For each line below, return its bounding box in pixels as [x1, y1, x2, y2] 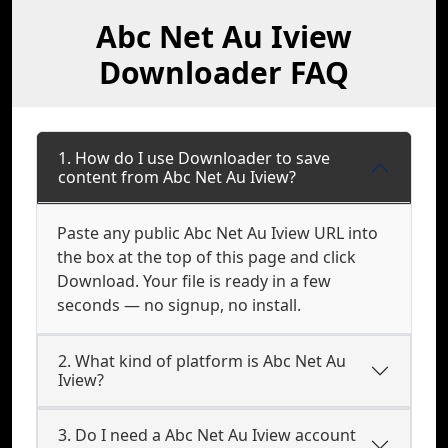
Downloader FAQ [99, 52, 349, 93]
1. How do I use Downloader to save [58, 147, 330, 169]
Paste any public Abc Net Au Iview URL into [57, 222, 378, 244]
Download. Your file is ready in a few [57, 270, 331, 292]
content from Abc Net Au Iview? [58, 166, 296, 188]
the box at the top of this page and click [57, 246, 356, 268]
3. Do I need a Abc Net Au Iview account [58, 424, 356, 446]
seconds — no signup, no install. [57, 294, 301, 316]
